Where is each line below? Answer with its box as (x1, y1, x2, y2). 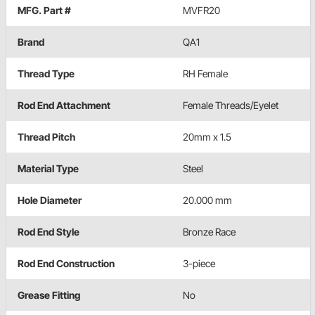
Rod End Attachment (18, 98, 110, 111)
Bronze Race (183, 225, 236, 238)
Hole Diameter (18, 193, 82, 206)
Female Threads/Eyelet (183, 98, 278, 111)
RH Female (183, 67, 228, 79)
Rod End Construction (18, 257, 115, 269)
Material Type (18, 162, 79, 174)
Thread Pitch (18, 130, 75, 143)
